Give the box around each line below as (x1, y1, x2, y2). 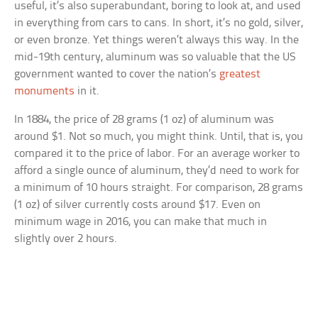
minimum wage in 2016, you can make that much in (14, 215, 268, 228)
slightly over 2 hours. (14, 232, 118, 245)
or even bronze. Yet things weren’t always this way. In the (14, 33, 300, 46)
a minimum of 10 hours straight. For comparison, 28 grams (14, 181, 304, 194)
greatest (219, 67, 261, 80)
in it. (75, 84, 100, 97)
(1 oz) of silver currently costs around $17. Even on (14, 198, 261, 211)
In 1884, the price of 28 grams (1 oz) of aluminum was (14, 113, 275, 126)
